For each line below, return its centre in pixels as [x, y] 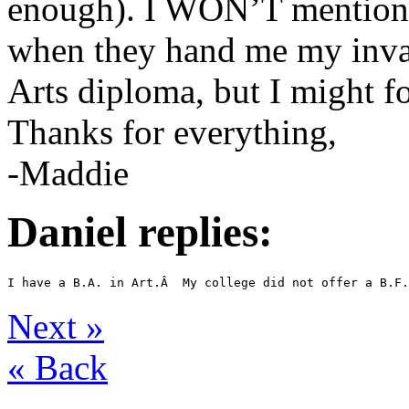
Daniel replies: [140, 232]
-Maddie [68, 173]
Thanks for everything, [172, 131]
